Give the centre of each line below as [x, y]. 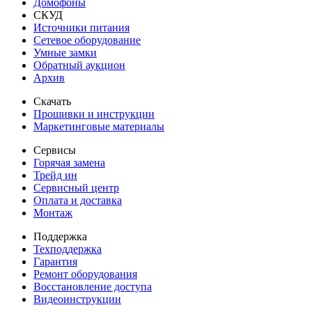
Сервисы [55, 150]
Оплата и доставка [78, 201]
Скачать [52, 102]
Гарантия [55, 262]
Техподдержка [68, 249]
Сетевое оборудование [87, 40]
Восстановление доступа [93, 287]
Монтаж [53, 213]
